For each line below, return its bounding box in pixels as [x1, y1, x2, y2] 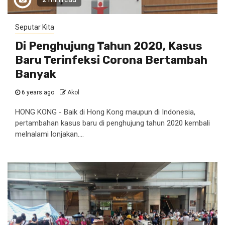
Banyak [15, 67, 56, 81]
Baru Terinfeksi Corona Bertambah [15, 53, 207, 67]
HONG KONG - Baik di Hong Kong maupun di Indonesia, [15, 107, 195, 117]
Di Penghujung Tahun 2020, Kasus [15, 39, 202, 53]
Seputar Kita [15, 23, 54, 31]
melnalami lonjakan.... [15, 130, 84, 139]
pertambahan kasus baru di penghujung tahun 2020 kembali [15, 119, 210, 128]
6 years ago [20, 89, 56, 96]
